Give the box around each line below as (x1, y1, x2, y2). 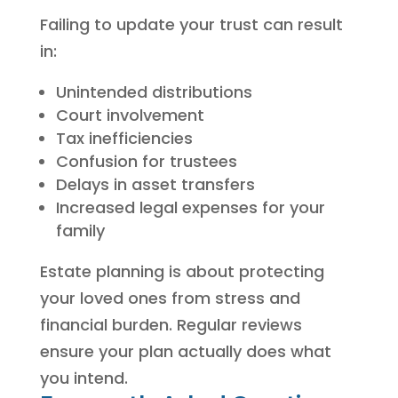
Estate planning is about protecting (39, 259, 324, 283)
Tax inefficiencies (55, 126, 193, 149)
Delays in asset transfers (55, 172, 255, 195)
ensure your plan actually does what (39, 339, 331, 362)
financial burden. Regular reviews (39, 313, 302, 336)
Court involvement (55, 103, 204, 126)
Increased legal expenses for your (55, 195, 325, 219)
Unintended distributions (55, 80, 252, 103)
